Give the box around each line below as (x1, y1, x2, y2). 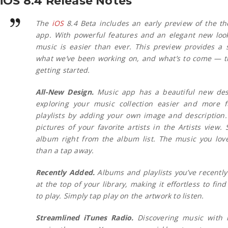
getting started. (36, 65, 90, 75)
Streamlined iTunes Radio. (36, 212, 134, 222)
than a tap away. (36, 145, 94, 155)
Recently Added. (36, 167, 95, 177)
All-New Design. (36, 87, 94, 97)
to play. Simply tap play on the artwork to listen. (36, 190, 204, 201)
